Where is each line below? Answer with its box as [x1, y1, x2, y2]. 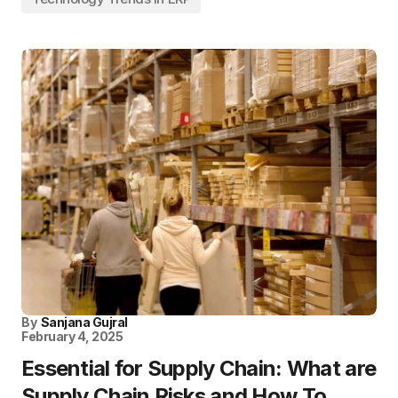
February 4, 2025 [21, 329, 123, 344]
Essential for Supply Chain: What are [21, 355, 377, 381]
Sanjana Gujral [40, 314, 128, 330]
